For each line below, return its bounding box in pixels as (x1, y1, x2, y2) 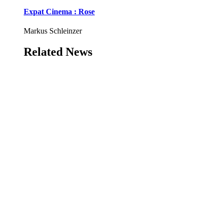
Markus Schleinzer (24, 27, 82, 36)
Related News (24, 45, 92, 59)
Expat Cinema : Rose (24, 7, 95, 16)
